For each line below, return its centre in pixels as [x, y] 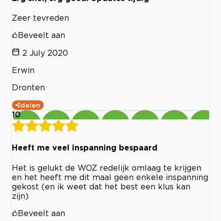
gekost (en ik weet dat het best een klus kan [101, 186]
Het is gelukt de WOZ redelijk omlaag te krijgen [107, 167]
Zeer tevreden [40, 18]
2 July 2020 [45, 53]
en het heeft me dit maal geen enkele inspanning [110, 177]
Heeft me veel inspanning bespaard [85, 148]
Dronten [28, 88]
